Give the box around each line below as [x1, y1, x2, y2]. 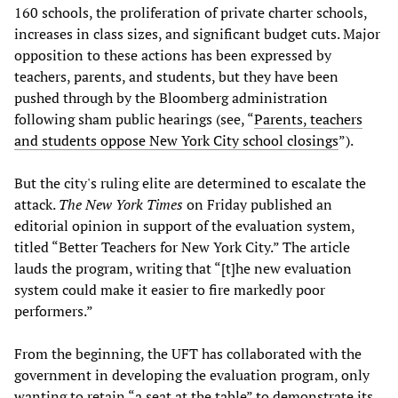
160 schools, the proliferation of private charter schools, [14, 2, 367, 22]
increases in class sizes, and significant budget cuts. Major [14, 23, 380, 44]
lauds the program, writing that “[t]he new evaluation [14, 258, 352, 278]
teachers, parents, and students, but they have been [14, 66, 338, 86]
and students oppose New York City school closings [14, 130, 338, 150]
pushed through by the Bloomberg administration [14, 87, 328, 107]
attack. [14, 194, 59, 214]
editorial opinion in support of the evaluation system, [14, 215, 354, 235]
